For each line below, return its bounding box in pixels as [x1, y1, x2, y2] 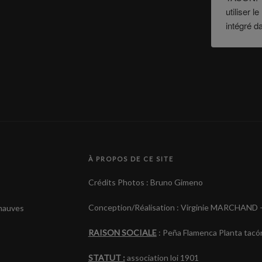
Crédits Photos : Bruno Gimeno [88, 177, 203, 187]
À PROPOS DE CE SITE [88, 154, 174, 163]
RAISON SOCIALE [88, 227, 157, 237]
